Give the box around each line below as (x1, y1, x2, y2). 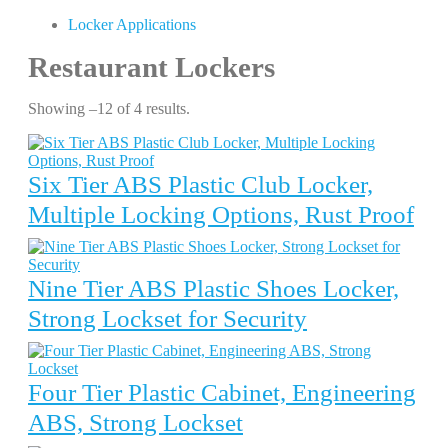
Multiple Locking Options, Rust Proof (28, 201, 414, 228)
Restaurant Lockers (28, 51, 275, 83)
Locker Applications (68, 16, 196, 33)
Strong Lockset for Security (28, 305, 307, 332)
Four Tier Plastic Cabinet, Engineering (28, 379, 416, 406)
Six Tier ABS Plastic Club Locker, (28, 171, 373, 198)
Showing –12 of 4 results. (28, 100, 190, 117)
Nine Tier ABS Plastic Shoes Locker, (28, 275, 399, 302)
